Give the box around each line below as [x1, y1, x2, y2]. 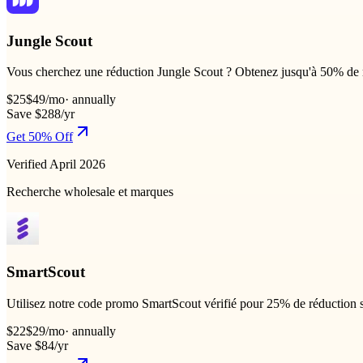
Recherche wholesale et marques [6, 185, 173, 199]
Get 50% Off [6, 130, 73, 144]
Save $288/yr [6, 107, 75, 122]
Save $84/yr [6, 338, 68, 352]
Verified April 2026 [6, 157, 105, 172]
